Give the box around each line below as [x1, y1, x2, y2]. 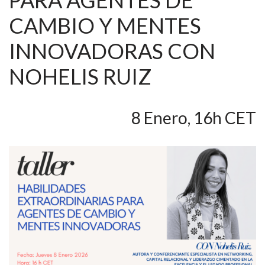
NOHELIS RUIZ [9, 63, 151, 90]
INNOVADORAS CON [9, 38, 215, 64]
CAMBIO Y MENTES [9, 12, 201, 39]
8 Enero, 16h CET [131, 108, 256, 128]
